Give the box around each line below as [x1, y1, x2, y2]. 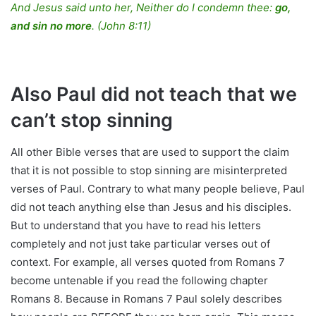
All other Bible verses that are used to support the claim [11, 145, 289, 159]
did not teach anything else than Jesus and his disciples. [11, 200, 291, 214]
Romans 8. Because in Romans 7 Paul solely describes [11, 291, 282, 305]
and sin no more [11, 19, 92, 33]
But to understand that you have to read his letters [11, 218, 261, 232]
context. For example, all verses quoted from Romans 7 [11, 255, 285, 269]
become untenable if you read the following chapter [11, 273, 268, 287]
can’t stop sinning [11, 109, 173, 133]
